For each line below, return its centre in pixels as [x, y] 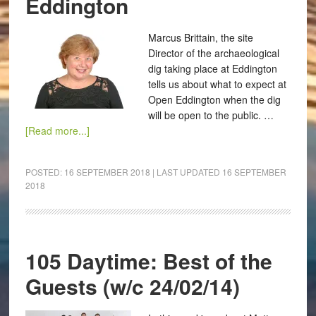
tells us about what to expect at [217, 84]
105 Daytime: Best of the [148, 261]
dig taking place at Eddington [212, 68]
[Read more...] [57, 130]
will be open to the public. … [211, 115]
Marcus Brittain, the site [200, 37]
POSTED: [44, 172]
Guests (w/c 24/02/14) [132, 286]
